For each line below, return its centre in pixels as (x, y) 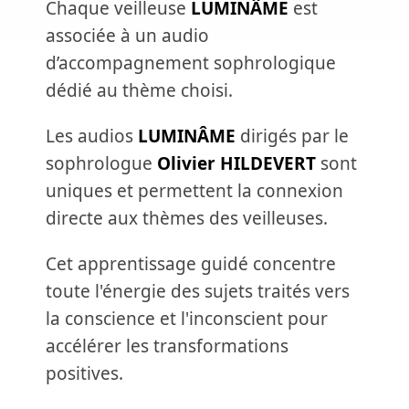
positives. (84, 373)
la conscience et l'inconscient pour (187, 319)
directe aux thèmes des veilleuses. (187, 218)
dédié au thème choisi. (139, 90)
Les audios (92, 136)
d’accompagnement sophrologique (191, 63)
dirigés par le (292, 136)
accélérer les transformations (167, 346)
